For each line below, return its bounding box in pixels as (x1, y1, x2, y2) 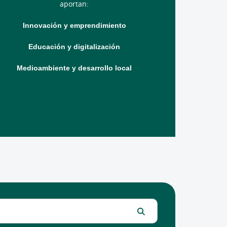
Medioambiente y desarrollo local (17, 63, 132, 72)
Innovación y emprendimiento (22, 20, 126, 30)
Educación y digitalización (28, 42, 120, 51)
